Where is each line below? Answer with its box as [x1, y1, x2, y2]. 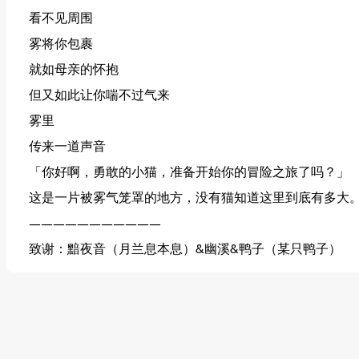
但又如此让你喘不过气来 [29, 85, 170, 107]
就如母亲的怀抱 [29, 59, 119, 81]
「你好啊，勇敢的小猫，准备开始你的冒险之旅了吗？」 [29, 162, 349, 184]
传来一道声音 [29, 136, 106, 158]
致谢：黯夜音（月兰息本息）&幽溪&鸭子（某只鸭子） [29, 239, 341, 260]
